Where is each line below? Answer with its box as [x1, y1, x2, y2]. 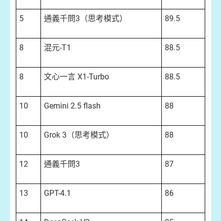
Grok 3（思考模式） [44, 130, 114, 140]
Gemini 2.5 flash [44, 101, 101, 110]
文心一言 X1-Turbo [44, 72, 109, 81]
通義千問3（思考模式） [44, 14, 127, 23]
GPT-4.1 [44, 188, 71, 198]
